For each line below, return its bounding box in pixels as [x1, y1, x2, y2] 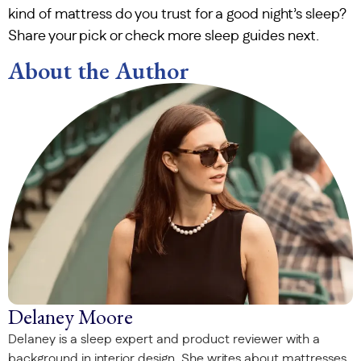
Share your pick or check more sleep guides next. [8, 28, 319, 44]
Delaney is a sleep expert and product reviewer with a [8, 333, 320, 346]
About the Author [8, 55, 189, 87]
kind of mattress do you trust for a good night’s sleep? [8, 6, 346, 22]
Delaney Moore [8, 303, 133, 331]
